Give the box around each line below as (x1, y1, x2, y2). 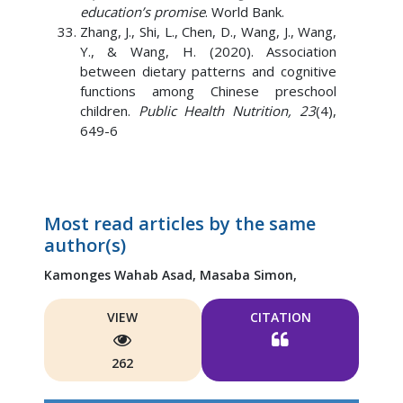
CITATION (249, 309, 311, 326)
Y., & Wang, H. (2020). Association (79, 42, 337, 60)
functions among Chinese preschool (79, 82, 337, 100)
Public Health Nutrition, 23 (138, 102, 317, 120)
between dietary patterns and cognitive (79, 62, 337, 80)
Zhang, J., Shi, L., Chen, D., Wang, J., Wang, (79, 22, 337, 40)
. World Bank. (204, 3, 284, 21)
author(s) (43, 233, 126, 257)
